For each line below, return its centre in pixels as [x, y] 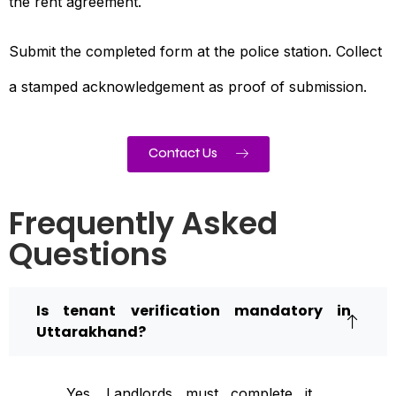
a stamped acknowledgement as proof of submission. [188, 86]
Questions [88, 254]
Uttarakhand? [91, 331]
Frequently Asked [143, 223]
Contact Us [183, 152]
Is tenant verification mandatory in [194, 310]
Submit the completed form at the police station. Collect [195, 51]
